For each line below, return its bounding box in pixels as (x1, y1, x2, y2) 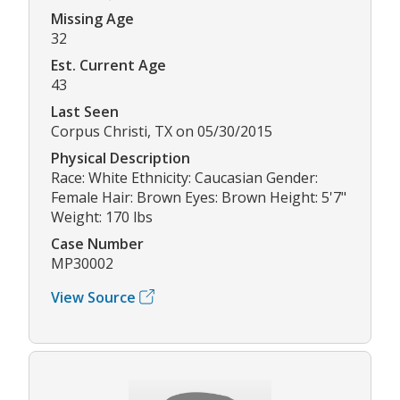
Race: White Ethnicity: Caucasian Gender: (51, 167, 318, 187)
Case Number (51, 233, 144, 254)
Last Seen (51, 101, 119, 121)
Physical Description (51, 147, 190, 168)
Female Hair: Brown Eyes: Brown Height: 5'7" (51, 187, 346, 207)
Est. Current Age (51, 54, 166, 75)
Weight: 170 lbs (51, 206, 153, 227)
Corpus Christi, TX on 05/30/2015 (51, 121, 272, 141)
